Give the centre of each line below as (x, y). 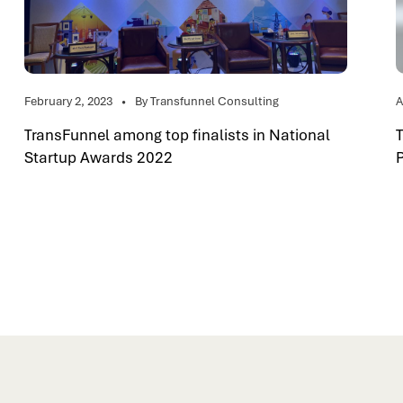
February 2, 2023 (68, 101)
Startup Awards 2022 (99, 157)
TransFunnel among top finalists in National (177, 135)
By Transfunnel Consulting (207, 101)
